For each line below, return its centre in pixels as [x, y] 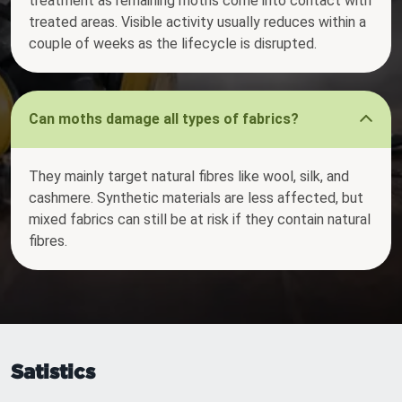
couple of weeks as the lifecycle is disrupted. [173, 44]
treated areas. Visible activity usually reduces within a [197, 22]
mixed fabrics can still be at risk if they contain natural [200, 220]
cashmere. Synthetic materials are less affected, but [196, 198]
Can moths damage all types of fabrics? [164, 119]
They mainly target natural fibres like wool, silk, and [189, 177]
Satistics [53, 371]
